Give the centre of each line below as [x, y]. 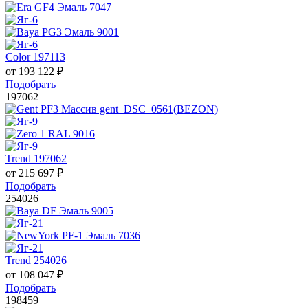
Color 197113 [35, 57]
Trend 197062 [36, 159]
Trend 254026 [36, 261]
